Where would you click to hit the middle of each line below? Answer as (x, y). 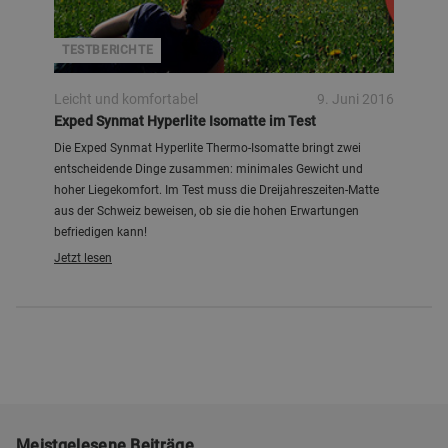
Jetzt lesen (83, 258)
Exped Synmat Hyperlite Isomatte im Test (185, 121)
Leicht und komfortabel (126, 99)
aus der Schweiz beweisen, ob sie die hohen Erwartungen (206, 211)
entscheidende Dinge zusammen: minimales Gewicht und (208, 169)
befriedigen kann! (100, 232)
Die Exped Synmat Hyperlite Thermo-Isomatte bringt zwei (207, 148)
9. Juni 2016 (355, 99)
